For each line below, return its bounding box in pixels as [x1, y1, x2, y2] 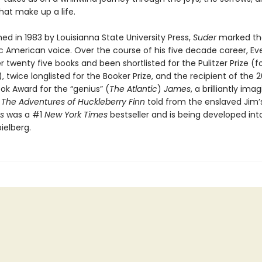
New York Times [44, 109, 108, 120]
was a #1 [4, 109, 44, 120]
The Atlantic [109, 83, 157, 95]
